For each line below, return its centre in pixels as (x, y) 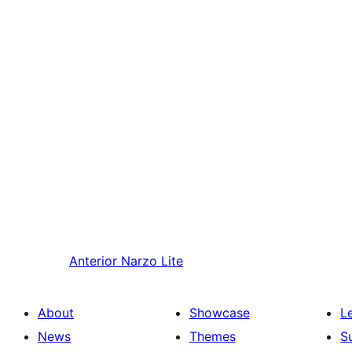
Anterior (93, 260)
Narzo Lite (152, 260)
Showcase (219, 312)
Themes (212, 336)
